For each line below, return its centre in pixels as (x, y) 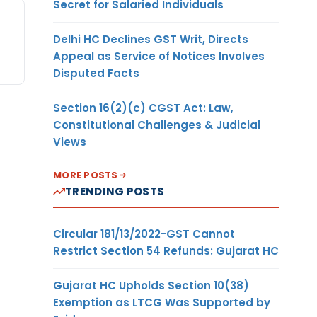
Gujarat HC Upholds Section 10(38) (151, 285)
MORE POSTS (86, 175)
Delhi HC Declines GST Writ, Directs (151, 39)
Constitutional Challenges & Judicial (157, 125)
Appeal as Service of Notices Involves (159, 56)
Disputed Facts (96, 73)
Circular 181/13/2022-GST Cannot (144, 234)
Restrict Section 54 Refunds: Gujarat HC (166, 250)
